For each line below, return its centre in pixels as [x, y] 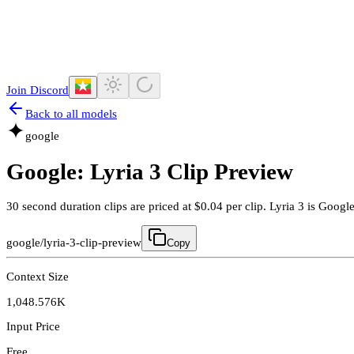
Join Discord [38, 90]
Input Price [33, 327]
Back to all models [71, 114]
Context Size [38, 276]
